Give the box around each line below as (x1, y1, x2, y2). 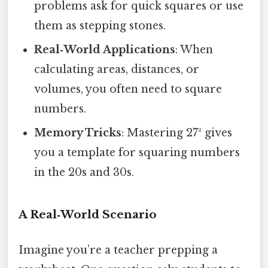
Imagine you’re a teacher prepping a (19, 243, 218, 257)
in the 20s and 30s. (34, 165, 135, 179)
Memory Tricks (34, 126, 122, 139)
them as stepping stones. (34, 19, 166, 32)
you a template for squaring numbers (34, 145, 240, 159)
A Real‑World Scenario (19, 207, 157, 221)
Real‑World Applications (34, 42, 176, 56)
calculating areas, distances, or (34, 62, 200, 76)
